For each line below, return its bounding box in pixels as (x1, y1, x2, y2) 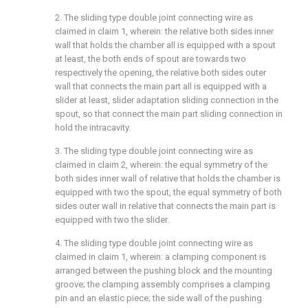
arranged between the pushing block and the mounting (55, 265, 272, 276)
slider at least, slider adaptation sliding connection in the (55, 94, 278, 105)
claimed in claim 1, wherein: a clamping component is (55, 251, 266, 262)
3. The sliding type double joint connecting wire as (55, 145, 253, 156)
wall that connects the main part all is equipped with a (55, 80, 267, 91)
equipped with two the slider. (55, 214, 169, 225)
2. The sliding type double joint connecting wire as (55, 12, 253, 23)
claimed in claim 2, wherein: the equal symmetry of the (55, 159, 267, 170)
